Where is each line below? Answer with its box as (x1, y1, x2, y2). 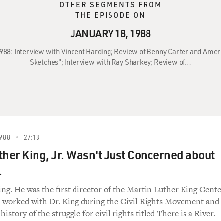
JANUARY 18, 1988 (71, 26, 150, 39)
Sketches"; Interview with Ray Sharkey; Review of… (29, 57, 192, 67)
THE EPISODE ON (75, 10, 146, 20)
